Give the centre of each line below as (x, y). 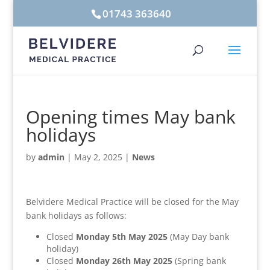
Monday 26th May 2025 (124, 261)
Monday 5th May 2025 (121, 237)
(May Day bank (198, 237)
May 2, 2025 (98, 157)
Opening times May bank (130, 117)
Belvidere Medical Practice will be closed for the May (132, 202)
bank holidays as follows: (76, 215)
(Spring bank (199, 261)
